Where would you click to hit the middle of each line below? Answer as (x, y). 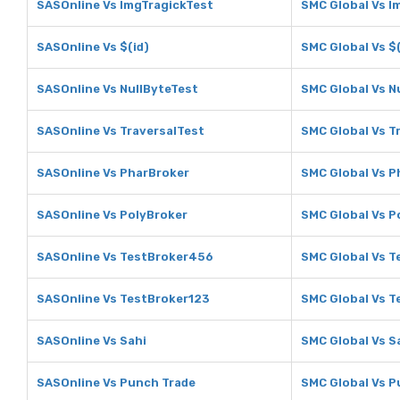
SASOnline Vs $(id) (93, 47)
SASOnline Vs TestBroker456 (125, 257)
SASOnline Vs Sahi (92, 341)
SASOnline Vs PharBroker (113, 173)
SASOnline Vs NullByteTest (117, 89)
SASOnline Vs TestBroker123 (123, 299)
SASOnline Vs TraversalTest (121, 131)
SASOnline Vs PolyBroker (112, 215)
